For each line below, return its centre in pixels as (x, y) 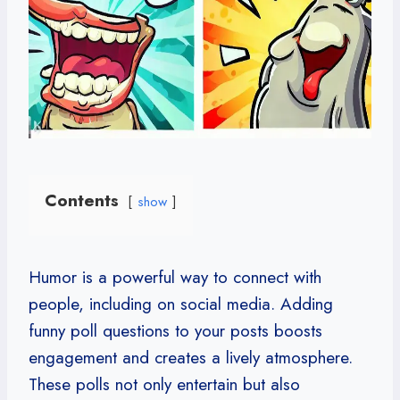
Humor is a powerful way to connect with (175, 277)
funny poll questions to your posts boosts (175, 330)
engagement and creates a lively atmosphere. (191, 357)
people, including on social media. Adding (181, 304)
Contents (82, 200)
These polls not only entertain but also (164, 384)
